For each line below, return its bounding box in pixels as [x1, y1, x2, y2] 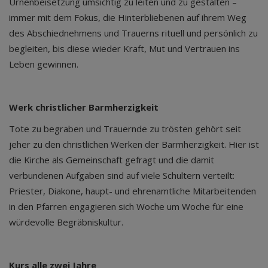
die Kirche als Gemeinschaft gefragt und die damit [9, 154, 214, 166]
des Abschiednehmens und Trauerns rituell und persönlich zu [9, 27, 258, 39]
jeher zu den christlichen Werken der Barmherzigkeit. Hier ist [9, 138, 259, 150]
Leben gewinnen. [9, 58, 83, 70]
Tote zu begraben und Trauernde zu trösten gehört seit [9, 123, 241, 135]
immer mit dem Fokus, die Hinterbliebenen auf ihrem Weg [9, 11, 246, 23]
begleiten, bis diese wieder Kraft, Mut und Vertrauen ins [9, 42, 240, 54]
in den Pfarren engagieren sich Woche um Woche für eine [9, 200, 243, 212]
